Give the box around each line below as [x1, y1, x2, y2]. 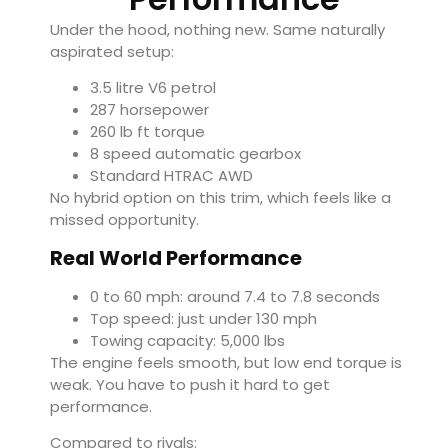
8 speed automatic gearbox [90, 143, 301, 165]
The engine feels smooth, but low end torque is [50, 351, 402, 373]
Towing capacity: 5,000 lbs [90, 329, 285, 351]
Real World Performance [50, 243, 302, 272]
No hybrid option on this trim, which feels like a [50, 187, 391, 209]
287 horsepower [90, 99, 209, 121]
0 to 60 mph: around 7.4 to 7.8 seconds [90, 285, 380, 307]
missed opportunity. [50, 209, 199, 231]
